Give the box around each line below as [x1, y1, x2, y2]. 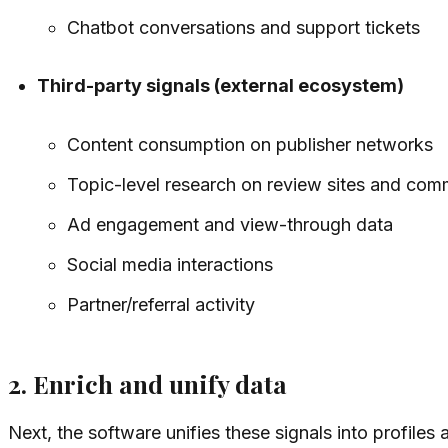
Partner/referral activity [66, 293, 255, 315]
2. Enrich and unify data [8, 367, 287, 401]
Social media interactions [66, 253, 273, 275]
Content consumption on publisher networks [66, 133, 433, 155]
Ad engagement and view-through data [66, 213, 393, 235]
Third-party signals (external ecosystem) [37, 74, 405, 96]
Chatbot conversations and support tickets [66, 16, 420, 38]
